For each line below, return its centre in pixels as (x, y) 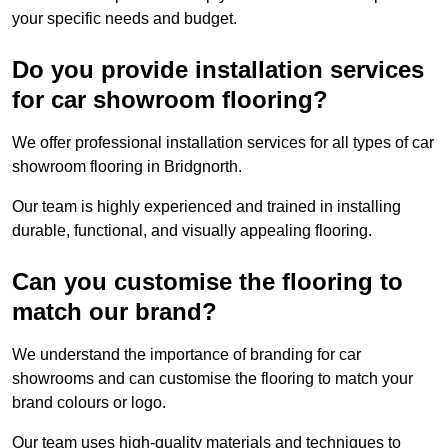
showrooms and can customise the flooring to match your (212, 379)
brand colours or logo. (91, 403)
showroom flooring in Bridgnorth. (127, 167)
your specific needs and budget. (124, 19)
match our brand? (114, 312)
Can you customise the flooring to (207, 282)
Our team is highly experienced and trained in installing (206, 207)
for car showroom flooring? (170, 100)
